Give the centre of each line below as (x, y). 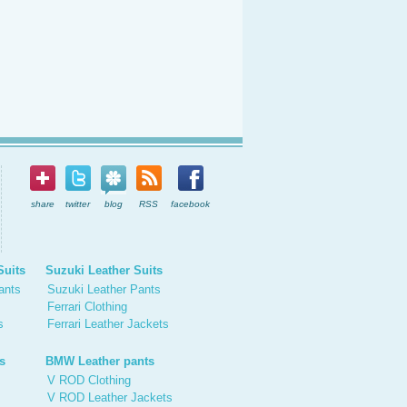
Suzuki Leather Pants (104, 289)
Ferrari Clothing (87, 307)
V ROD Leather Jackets (110, 397)
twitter (78, 204)
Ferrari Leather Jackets (108, 324)
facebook (190, 204)
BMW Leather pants (100, 361)
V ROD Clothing (89, 380)
